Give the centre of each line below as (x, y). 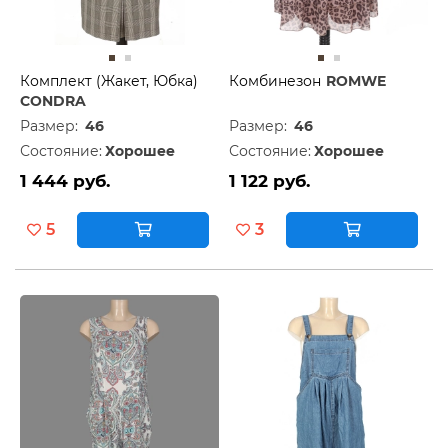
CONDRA (53, 100)
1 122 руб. (269, 180)
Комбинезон (275, 80)
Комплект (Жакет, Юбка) (109, 80)
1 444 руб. (65, 180)
